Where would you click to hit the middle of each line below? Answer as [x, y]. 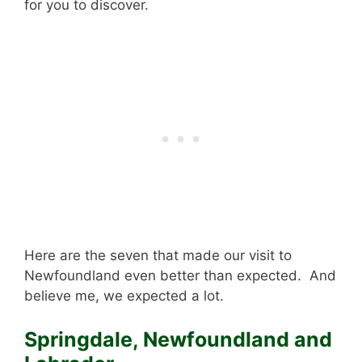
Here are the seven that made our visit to [158, 256]
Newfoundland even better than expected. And [180, 276]
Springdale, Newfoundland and [178, 339]
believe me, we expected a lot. [124, 296]
